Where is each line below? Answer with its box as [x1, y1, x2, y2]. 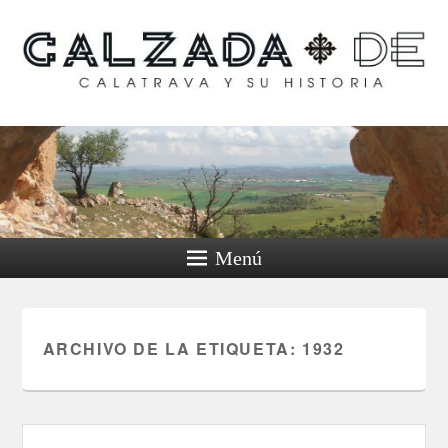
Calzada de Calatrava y [40, 29, 431, 70]
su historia [144, 68, 327, 109]
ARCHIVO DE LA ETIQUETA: [42, 337, 302, 361]
